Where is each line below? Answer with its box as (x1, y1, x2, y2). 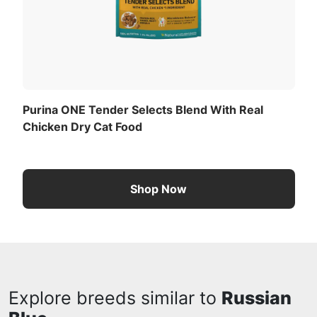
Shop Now (130, 182, 187, 197)
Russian (221, 287, 292, 309)
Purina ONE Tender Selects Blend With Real (22, 103, 263, 117)
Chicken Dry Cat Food (22, 120, 142, 134)
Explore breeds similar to (8, 287, 221, 309)
